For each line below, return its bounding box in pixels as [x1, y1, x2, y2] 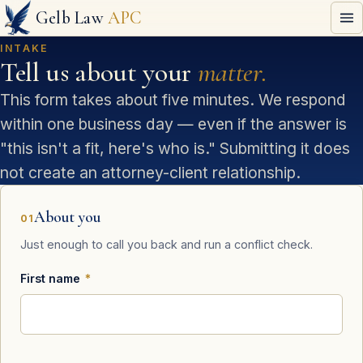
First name [20, 271, 83, 285]
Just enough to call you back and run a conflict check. [20, 237, 313, 251]
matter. [197, 56, 267, 89]
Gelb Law [36, 7, 108, 28]
